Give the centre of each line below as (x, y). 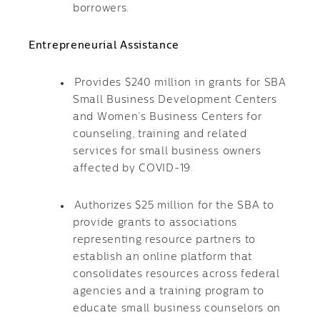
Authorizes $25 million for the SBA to (174, 206)
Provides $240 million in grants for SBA (180, 83)
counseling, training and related (160, 134)
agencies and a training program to (169, 291)
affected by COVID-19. (133, 169)
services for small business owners (167, 151)
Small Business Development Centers (175, 100)
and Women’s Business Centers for (167, 117)
